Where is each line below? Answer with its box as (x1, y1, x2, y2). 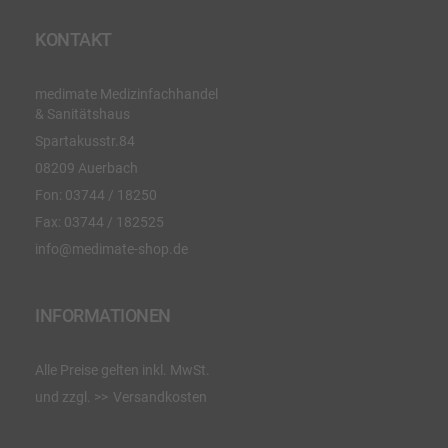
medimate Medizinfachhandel (35, 86, 218, 103)
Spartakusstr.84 (35, 133, 135, 150)
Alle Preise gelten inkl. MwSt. (35, 362, 210, 379)
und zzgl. (35, 389, 94, 406)
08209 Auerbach (35, 160, 138, 177)
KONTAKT (35, 29, 112, 51)
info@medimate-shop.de (35, 241, 188, 258)
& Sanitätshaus (35, 106, 130, 123)
